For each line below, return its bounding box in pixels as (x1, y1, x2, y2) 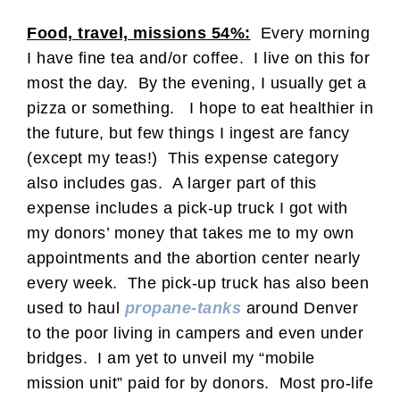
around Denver (241, 298, 358, 317)
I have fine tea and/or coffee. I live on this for (27, 48, 370, 67)
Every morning (250, 23, 370, 42)
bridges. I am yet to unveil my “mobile (27, 348, 315, 367)
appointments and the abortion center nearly (27, 248, 361, 267)
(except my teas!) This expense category (27, 148, 338, 167)
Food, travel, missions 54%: (27, 23, 251, 42)
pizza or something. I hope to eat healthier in (27, 98, 373, 117)
